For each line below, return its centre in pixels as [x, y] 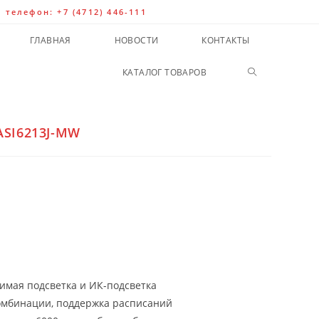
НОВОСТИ [136, 40]
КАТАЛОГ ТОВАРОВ [164, 72]
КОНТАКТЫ [226, 40]
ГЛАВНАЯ [50, 40]
